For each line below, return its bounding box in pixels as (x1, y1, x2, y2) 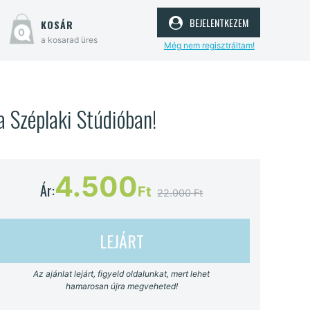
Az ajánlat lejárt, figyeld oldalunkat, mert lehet (33, 268, 210, 279)
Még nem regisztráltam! (163, 39, 255, 51)
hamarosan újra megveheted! (65, 280, 178, 291)
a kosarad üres (40, 35, 98, 45)
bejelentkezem (185, 10, 248, 32)
